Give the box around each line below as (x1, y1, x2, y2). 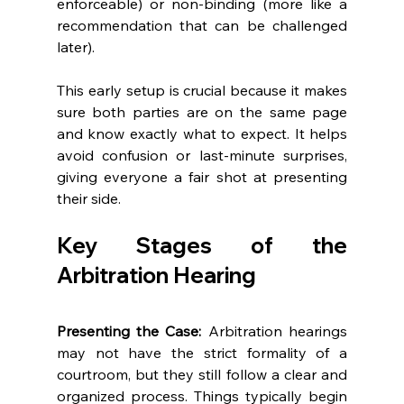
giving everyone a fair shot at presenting (56, 168, 348, 187)
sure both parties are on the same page (56, 103, 348, 122)
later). (56, 38, 98, 57)
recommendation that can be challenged (56, 16, 348, 35)
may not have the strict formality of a (56, 344, 348, 363)
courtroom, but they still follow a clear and (56, 365, 348, 384)
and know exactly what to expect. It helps (56, 124, 348, 143)
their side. (56, 189, 124, 208)
